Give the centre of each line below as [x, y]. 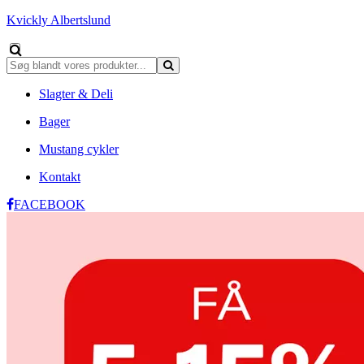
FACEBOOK [50, 204]
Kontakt [60, 177]
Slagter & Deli [76, 94]
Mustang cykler [79, 149]
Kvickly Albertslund [58, 20]
